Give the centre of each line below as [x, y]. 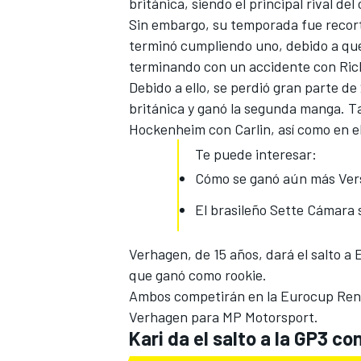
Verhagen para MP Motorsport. [224, 317]
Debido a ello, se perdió [201, 87]
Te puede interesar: [256, 154]
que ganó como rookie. [198, 275]
